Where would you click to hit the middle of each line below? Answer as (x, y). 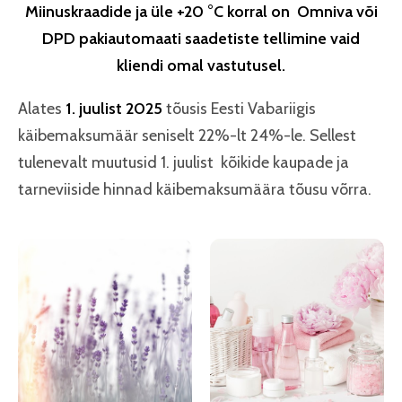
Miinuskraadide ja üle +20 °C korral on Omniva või (201, 12)
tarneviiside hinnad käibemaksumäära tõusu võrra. (197, 189)
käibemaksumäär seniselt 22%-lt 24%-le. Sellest (187, 135)
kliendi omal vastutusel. (201, 66)
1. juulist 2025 (114, 109)
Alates (42, 109)
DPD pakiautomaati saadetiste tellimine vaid (201, 39)
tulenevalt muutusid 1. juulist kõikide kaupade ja (184, 162)
